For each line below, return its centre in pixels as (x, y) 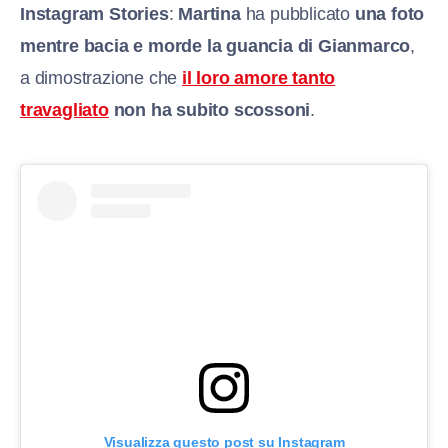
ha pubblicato (297, 13)
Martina (209, 13)
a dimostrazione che (101, 77)
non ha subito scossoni (209, 109)
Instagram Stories (94, 13)
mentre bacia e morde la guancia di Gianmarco (215, 45)
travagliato (64, 109)
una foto (389, 13)
